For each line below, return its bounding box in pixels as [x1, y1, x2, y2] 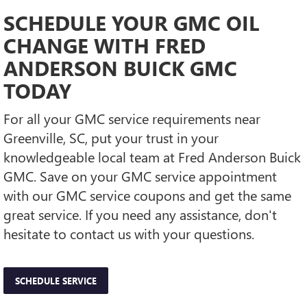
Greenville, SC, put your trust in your [3, 128, 219, 147]
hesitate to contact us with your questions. [3, 224, 254, 243]
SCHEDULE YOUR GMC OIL [3, 9, 259, 37]
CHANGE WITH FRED [3, 32, 206, 60]
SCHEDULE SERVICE [15, 275, 97, 287]
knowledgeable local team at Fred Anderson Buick [3, 147, 301, 167]
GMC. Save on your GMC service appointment [3, 167, 277, 186]
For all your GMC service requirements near [3, 109, 260, 128]
